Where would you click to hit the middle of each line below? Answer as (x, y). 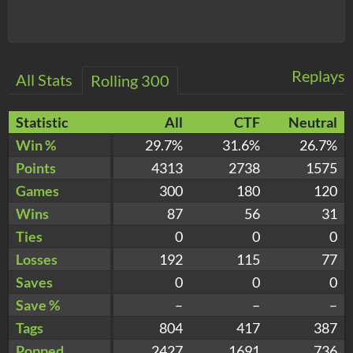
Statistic (42, 122)
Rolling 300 (130, 80)
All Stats (44, 79)
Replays (318, 75)
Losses (37, 259)
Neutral (313, 122)
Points (36, 167)
